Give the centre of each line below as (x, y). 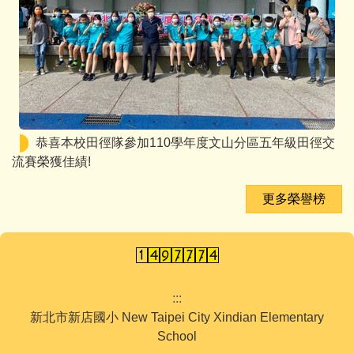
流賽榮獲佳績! (51, 162)
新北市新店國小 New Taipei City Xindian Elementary (177, 318)
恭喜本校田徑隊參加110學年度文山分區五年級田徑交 (185, 143)
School (177, 337)
